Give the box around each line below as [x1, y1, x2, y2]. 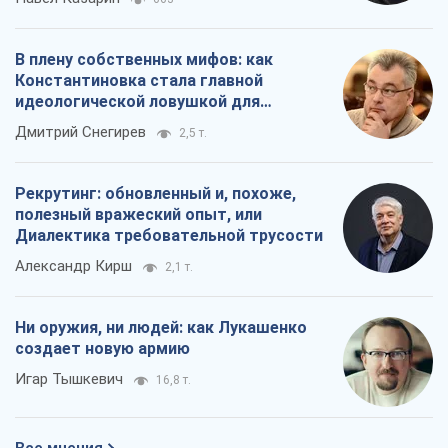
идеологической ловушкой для [15, 91, 260, 111]
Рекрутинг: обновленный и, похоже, [15, 183, 296, 203]
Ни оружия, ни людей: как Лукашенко [15, 317, 307, 337]
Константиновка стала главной [15, 70, 263, 90]
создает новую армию [15, 338, 190, 358]
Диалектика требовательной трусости [15, 225, 323, 245]
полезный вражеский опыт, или [15, 204, 262, 224]
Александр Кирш [15, 256, 132, 275]
